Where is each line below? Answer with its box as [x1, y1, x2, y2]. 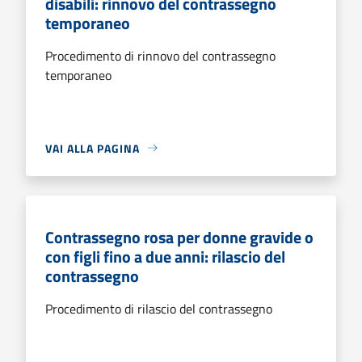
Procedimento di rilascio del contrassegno [45, 298, 272, 318]
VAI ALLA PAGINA [45, 139, 140, 157]
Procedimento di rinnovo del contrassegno [45, 45, 276, 65]
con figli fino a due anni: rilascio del [45, 243, 285, 269]
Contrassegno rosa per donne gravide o [45, 224, 314, 250]
